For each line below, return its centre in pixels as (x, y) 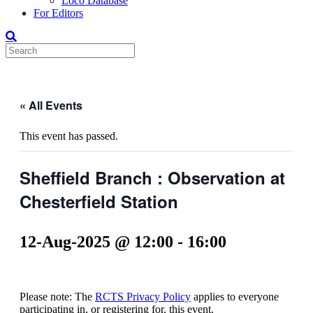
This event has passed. (69, 136)
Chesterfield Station (99, 201)
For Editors (58, 13)
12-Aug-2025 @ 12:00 (96, 241)
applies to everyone (235, 296)
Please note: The (57, 296)
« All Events (51, 105)
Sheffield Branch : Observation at (152, 177)
